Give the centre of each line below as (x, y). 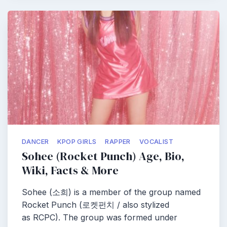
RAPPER (118, 142)
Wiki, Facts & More (70, 171)
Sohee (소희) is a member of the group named (111, 192)
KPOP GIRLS (77, 142)
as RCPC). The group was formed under (100, 217)
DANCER (35, 142)
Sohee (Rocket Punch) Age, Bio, (103, 156)
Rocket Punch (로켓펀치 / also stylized (96, 205)
